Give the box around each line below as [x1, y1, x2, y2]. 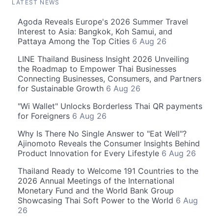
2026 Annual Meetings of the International [18, 176, 174, 186]
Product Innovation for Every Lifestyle [18, 148, 162, 158]
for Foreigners [18, 111, 72, 121]
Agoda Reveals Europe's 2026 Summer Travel [18, 17, 188, 27]
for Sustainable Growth [18, 83, 106, 93]
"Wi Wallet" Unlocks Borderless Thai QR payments [18, 101, 202, 111]
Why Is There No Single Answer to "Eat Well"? [18, 129, 187, 138]
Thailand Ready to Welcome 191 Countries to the [18, 166, 198, 176]
